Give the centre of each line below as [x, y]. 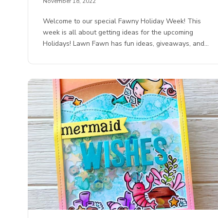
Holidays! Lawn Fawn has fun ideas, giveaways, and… [126, 44]
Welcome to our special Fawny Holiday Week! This [122, 21]
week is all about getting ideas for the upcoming [118, 33]
